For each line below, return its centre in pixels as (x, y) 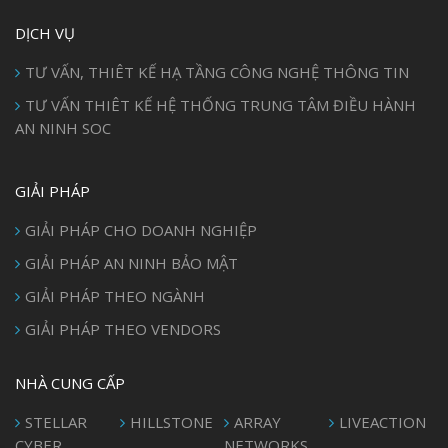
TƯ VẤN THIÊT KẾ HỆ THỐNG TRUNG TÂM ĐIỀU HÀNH (220, 105)
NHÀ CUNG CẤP (70, 383)
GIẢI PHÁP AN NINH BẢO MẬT (131, 263)
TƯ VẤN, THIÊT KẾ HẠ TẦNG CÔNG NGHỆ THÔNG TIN (217, 72)
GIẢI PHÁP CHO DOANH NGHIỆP (141, 230)
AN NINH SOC (63, 128)
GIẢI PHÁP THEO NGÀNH (115, 296)
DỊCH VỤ (45, 33)
